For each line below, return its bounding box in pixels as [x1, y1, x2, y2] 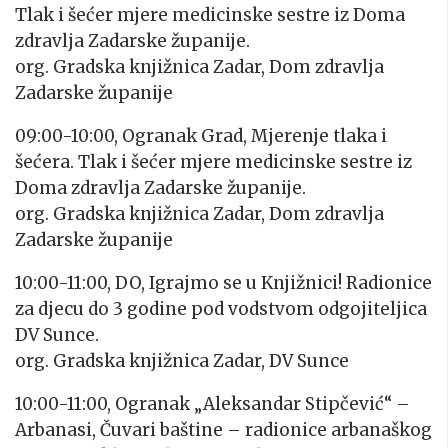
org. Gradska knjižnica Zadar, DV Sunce [15, 350, 349, 373]
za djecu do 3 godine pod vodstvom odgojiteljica [15, 298, 427, 321]
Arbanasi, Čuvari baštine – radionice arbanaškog [15, 419, 432, 442]
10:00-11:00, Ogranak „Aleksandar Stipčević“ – [15, 393, 410, 416]
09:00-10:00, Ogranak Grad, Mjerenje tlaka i [15, 125, 387, 148]
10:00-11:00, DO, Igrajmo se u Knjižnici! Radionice [15, 272, 432, 295]
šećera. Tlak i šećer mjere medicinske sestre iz [15, 151, 412, 174]
